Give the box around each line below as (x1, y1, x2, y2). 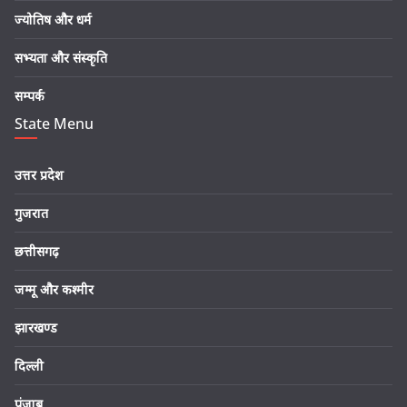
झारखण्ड (15, 319, 57, 337)
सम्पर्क (15, 87, 45, 105)
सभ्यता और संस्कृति (15, 49, 107, 67)
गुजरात (15, 204, 48, 223)
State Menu (15, 114, 94, 134)
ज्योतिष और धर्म (15, 11, 92, 29)
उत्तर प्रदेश (15, 166, 64, 184)
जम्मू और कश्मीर (15, 281, 94, 299)
